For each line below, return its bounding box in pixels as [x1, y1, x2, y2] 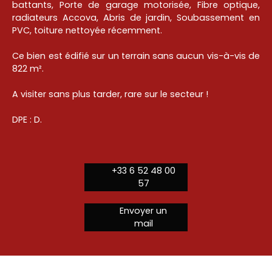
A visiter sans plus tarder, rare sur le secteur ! [12, 88, 208, 101]
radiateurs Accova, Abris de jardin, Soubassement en [12, 12, 260, 24]
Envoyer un [120, 205, 167, 217]
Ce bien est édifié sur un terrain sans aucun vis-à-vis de [12, 50, 260, 63]
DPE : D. [12, 114, 42, 126]
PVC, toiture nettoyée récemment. [12, 24, 162, 37]
